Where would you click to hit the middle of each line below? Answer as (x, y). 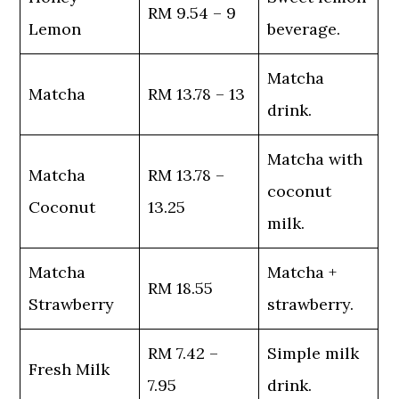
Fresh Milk (69, 369)
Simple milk (313, 353)
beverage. (304, 29)
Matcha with (315, 159)
